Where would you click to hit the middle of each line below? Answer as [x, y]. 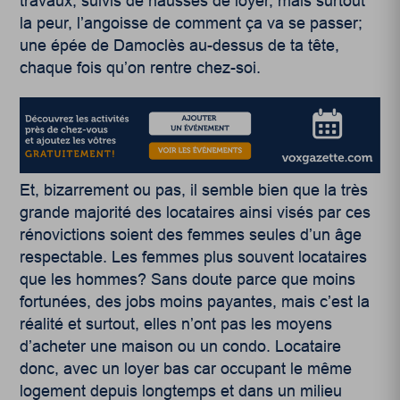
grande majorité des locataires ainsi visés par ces [196, 213]
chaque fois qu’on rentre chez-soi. [141, 67]
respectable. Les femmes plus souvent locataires [194, 258]
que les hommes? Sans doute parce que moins [188, 280]
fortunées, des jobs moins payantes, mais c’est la [195, 302]
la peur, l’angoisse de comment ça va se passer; [192, 23]
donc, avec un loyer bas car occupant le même [186, 369]
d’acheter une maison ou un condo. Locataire [181, 347]
